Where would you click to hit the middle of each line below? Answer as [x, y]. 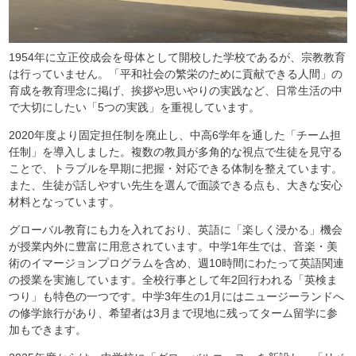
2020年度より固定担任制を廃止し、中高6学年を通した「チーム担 [175, 135]
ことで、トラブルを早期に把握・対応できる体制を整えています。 [176, 168]
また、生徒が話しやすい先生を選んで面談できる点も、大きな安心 [176, 185]
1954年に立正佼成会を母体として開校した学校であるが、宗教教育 [178, 57]
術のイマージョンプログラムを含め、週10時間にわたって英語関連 [177, 263]
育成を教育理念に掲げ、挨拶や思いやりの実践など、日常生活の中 [176, 90]
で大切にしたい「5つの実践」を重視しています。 [135, 107]
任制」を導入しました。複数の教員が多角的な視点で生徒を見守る [176, 151]
